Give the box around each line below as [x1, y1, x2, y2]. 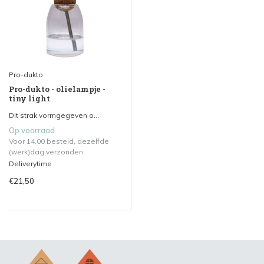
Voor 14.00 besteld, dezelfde [9, 136, 109, 146]
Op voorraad [9, 125, 55, 135]
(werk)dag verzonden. [9, 147, 85, 156]
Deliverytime [9, 159, 52, 168]
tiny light [9, 93, 50, 104]
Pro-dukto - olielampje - [9, 83, 105, 94]
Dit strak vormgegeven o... [9, 110, 99, 120]
